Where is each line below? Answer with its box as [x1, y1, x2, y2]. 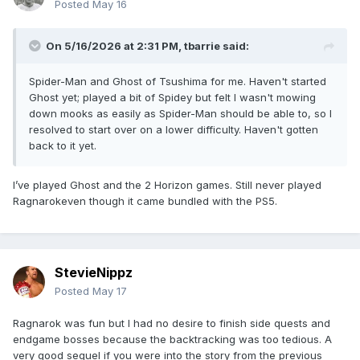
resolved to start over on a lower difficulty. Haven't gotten [29, 123, 318, 137]
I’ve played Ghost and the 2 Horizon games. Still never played [13, 178, 321, 192]
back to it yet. [29, 139, 96, 153]
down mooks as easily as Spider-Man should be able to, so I [29, 107, 332, 121]
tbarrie [184, 39, 220, 53]
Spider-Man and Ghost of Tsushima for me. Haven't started [29, 75, 326, 88]
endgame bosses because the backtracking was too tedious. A [13, 333, 332, 346]
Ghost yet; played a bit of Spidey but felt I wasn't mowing [29, 91, 316, 104]
